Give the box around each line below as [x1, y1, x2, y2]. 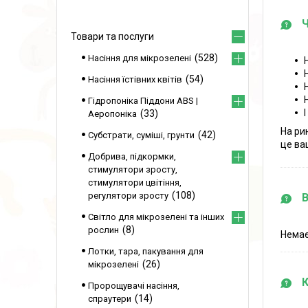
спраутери [88, 294, 131, 304]
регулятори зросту [88, 190, 168, 201]
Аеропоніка [88, 109, 137, 119]
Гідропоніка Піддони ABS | [88, 96, 198, 106]
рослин [88, 225, 119, 235]
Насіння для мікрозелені [88, 53, 191, 63]
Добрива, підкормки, [88, 151, 176, 162]
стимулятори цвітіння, [88, 177, 181, 188]
